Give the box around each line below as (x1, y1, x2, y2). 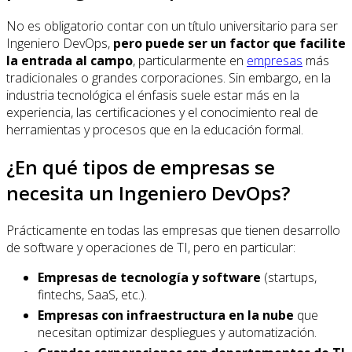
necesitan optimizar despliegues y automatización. (38, 323, 317, 341)
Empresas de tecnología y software (38, 268, 261, 286)
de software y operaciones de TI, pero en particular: (6, 238, 295, 256)
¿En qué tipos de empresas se (6, 153, 275, 180)
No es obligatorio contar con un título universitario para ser (6, 16, 338, 35)
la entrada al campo (6, 51, 133, 69)
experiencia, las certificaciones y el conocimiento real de (6, 103, 318, 121)
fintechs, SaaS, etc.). (38, 285, 147, 303)
